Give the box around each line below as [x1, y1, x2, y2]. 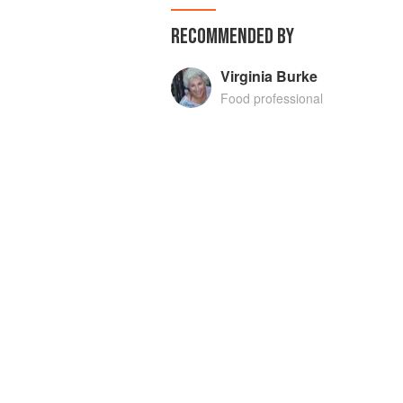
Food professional [219, 89, 323, 107]
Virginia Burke [219, 66, 318, 86]
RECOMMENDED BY [171, 23, 294, 49]
